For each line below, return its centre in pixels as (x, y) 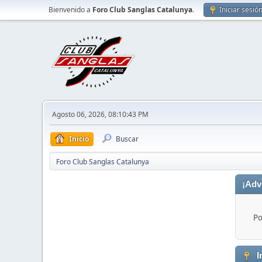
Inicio (79, 139)
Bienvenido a (70, 10)
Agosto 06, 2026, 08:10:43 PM (100, 114)
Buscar (127, 139)
